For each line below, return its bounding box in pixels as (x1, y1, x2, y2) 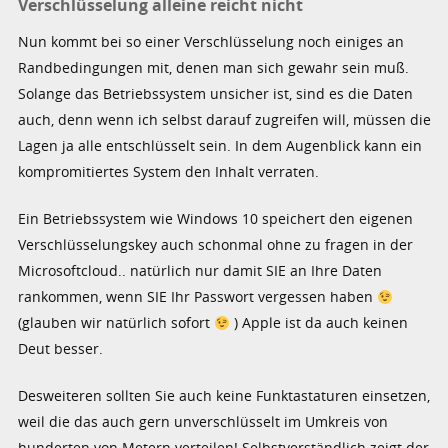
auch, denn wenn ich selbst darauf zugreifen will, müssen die (18, 110, 432, 130)
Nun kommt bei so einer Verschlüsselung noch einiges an (18, 32, 405, 52)
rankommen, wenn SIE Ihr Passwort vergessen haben (18, 287, 378, 307)
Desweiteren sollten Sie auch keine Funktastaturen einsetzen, (18, 386, 431, 406)
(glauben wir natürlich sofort (18, 313, 215, 333)
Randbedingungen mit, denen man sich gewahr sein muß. (18, 58, 410, 78)
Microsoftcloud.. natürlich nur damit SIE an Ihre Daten (18, 261, 383, 281)
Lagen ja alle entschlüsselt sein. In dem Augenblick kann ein (18, 136, 423, 156)
